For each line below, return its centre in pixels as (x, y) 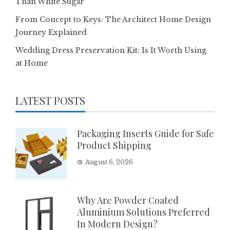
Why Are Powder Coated (128, 200)
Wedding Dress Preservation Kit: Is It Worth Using (111, 50)
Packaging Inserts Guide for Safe (146, 133)
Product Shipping (114, 145)
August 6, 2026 (109, 162)
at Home (32, 63)
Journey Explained (51, 32)
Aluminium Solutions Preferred (143, 212)
